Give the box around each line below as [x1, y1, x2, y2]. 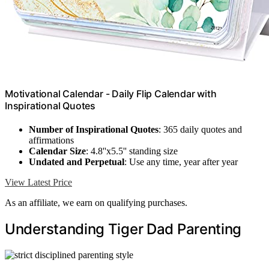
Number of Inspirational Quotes [29, 124, 159, 135]
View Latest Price [5, 177, 72, 188]
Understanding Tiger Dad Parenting [5, 220, 242, 238]
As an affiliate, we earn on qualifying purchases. [5, 198, 187, 208]
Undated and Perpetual [29, 157, 124, 168]
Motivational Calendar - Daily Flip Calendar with [5, 87, 217, 100]
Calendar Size [29, 146, 86, 157]
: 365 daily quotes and [159, 124, 242, 135]
